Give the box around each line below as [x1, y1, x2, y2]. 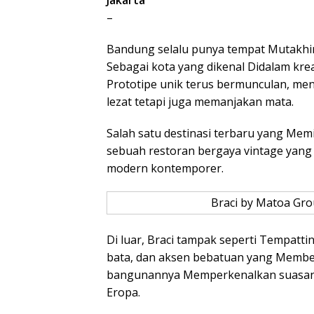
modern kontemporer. [107, 160, 224, 176]
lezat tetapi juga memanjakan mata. [107, 93, 294, 109]
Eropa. [107, 284, 140, 300]
